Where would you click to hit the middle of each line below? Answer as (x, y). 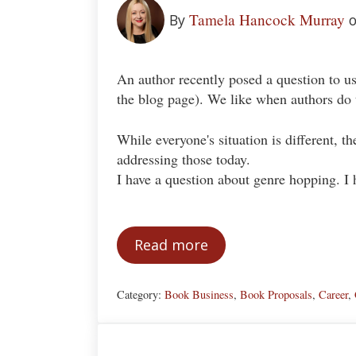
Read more (171, 245)
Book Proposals (276, 294)
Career (333, 294)
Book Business (199, 294)
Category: (141, 294)
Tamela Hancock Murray (267, 20)
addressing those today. (184, 159)
